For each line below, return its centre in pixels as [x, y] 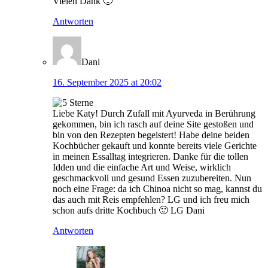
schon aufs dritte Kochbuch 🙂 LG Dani [129, 211]
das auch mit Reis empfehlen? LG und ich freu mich [151, 200]
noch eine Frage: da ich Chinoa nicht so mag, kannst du [157, 189]
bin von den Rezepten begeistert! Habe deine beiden [151, 135]
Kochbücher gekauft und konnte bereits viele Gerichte [155, 146]
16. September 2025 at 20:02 [107, 83]
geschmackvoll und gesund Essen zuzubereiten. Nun [152, 178]
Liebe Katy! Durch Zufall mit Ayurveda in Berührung [154, 114]
